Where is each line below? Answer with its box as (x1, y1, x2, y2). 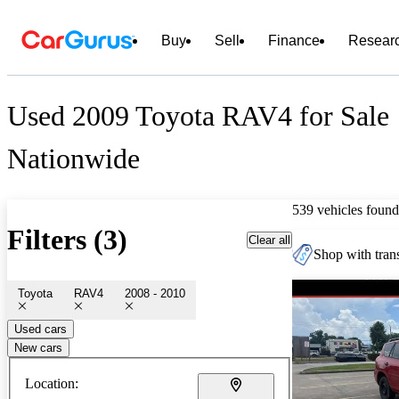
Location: (25, 375, 78, 391)
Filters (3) (7, 224, 127, 256)
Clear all (248, 232, 290, 247)
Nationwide (7, 142, 140, 175)
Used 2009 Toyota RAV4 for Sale (7, 100, 389, 133)
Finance (268, 33, 320, 48)
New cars (14, 340, 62, 354)
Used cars (14, 322, 67, 336)
